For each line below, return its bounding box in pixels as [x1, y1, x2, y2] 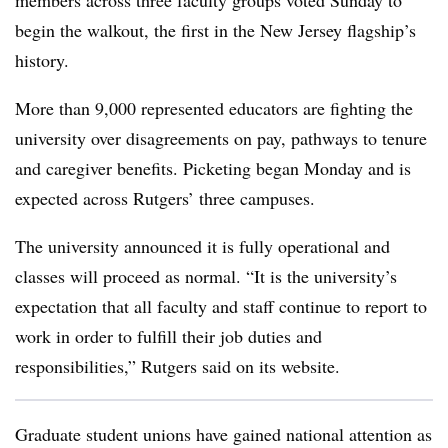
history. [15, 48, 69, 72]
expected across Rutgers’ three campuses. [15, 186, 321, 210]
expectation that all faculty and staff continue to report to [15, 294, 427, 318]
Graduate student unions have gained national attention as [15, 422, 432, 446]
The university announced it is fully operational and [15, 234, 390, 258]
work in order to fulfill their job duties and [15, 324, 322, 348]
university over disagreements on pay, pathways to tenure [15, 126, 427, 150]
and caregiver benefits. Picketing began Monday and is [15, 156, 411, 180]
